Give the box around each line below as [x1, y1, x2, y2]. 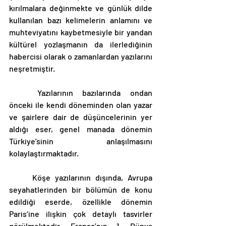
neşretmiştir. [9, 63, 56, 73]
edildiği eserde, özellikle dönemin [9, 196, 152, 206]
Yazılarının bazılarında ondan [9, 87, 37, 97]
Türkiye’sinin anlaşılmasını [9, 136, 152, 146]
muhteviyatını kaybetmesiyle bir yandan [9, 27, 152, 37]
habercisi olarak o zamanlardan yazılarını [9, 51, 152, 61]
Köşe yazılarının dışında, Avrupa [9, 172, 32, 182]
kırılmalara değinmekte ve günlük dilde [9, 3, 152, 13]
